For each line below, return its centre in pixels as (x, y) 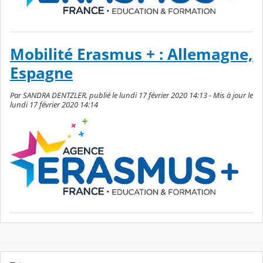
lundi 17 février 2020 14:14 (54, 104)
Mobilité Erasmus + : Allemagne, (131, 55)
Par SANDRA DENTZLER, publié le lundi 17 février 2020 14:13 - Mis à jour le (131, 95)
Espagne (41, 73)
